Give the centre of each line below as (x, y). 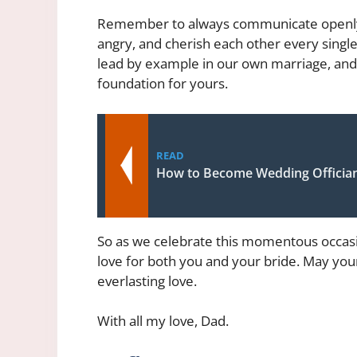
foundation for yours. (163, 84)
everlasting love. (147, 280)
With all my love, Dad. (163, 321)
